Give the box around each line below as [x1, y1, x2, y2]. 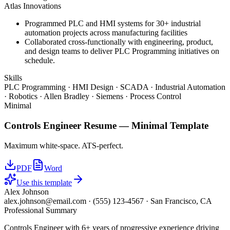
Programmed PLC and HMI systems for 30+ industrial [25, 19, 201, 28]
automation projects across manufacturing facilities [25, 28, 187, 37]
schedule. [25, 56, 55, 65]
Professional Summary [4, 205, 77, 215]
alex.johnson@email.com [4, 196, 86, 205]
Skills [4, 73, 22, 83]
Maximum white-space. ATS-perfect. [4, 141, 123, 150]
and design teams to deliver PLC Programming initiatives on [25, 47, 219, 56]
